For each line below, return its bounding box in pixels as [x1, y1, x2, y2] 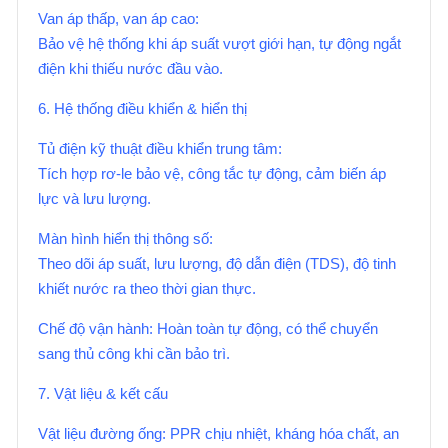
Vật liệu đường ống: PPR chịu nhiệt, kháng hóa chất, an [38, 425, 399, 442]
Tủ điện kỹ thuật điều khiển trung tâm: [38, 140, 282, 157]
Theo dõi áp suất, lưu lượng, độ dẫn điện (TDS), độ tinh [38, 255, 396, 272]
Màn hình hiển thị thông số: [38, 230, 213, 247]
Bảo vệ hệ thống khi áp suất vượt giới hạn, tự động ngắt [38, 35, 401, 52]
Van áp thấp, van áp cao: [38, 10, 199, 27]
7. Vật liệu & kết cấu [38, 385, 168, 402]
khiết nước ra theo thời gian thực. [38, 280, 256, 297]
